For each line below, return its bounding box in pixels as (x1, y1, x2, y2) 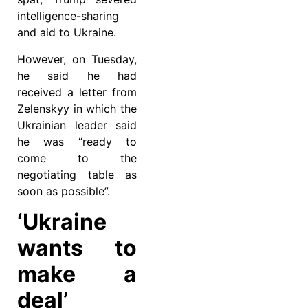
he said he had (17, 68, 137, 82)
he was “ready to (17, 134, 137, 148)
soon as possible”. (17, 184, 110, 198)
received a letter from (17, 85, 137, 99)
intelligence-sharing (17, 9, 119, 23)
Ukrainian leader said (17, 118, 137, 132)
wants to (17, 234, 137, 262)
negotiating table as (17, 167, 137, 181)
